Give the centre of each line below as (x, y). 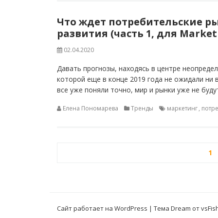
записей (81, 163)
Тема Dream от (177, 208)
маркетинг (182, 108)
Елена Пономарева (91, 108)
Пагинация (90, 149)
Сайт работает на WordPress (102, 208)
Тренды (142, 108)
